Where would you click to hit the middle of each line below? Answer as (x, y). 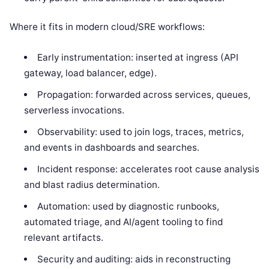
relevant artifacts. (64, 238)
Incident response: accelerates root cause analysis (148, 169)
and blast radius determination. (92, 185)
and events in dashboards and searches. (112, 148)
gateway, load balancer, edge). (91, 73)
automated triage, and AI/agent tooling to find (124, 222)
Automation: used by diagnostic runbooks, (128, 207)
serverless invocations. (74, 110)
